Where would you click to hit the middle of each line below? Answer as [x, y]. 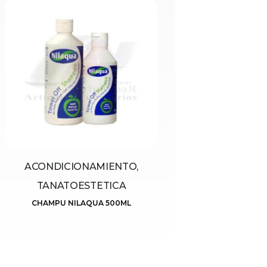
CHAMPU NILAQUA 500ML [81, 203]
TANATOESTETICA [81, 186]
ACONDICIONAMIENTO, [81, 167]
